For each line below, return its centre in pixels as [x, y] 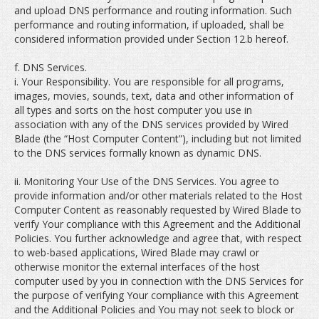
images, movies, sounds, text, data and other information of [154, 96]
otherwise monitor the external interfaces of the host [137, 267]
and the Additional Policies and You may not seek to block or [154, 309]
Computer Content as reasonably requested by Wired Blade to [158, 210]
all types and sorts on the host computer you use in [133, 110]
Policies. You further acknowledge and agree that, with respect [158, 238]
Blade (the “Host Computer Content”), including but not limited [158, 138]
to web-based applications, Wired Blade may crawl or [137, 252]
